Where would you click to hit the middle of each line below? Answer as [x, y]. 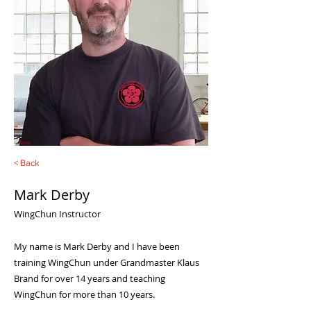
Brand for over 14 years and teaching [90, 278]
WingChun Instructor [57, 214]
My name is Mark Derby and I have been [97, 246]
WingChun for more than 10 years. [84, 294]
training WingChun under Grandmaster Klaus [107, 262]
